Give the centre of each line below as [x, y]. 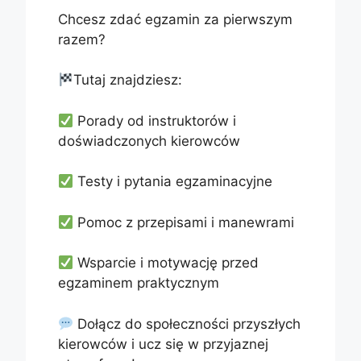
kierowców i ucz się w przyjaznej [163, 344]
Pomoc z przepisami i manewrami [184, 222]
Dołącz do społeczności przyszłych [187, 324]
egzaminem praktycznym [139, 283]
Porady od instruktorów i [155, 120]
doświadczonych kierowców [149, 141]
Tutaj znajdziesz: [128, 80]
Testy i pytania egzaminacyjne [173, 182]
